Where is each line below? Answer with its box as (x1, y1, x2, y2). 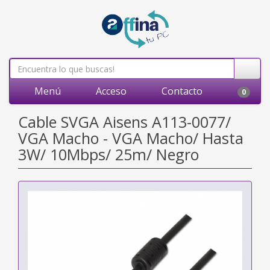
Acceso (93, 84, 127, 98)
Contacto (159, 84, 202, 98)
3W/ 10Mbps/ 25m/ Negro (18, 144, 199, 165)
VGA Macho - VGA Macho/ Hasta (18, 128, 243, 148)
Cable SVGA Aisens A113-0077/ (18, 111, 231, 132)
